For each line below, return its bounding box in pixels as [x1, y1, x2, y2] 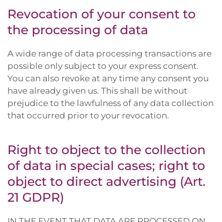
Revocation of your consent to [7, 6, 196, 21]
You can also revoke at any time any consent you [7, 73, 209, 83]
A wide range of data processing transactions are [7, 49, 212, 58]
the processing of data [7, 22, 148, 37]
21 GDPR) [7, 190, 64, 205]
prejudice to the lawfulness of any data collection [7, 98, 214, 108]
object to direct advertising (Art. [7, 174, 206, 189]
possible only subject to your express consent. [7, 61, 199, 71]
